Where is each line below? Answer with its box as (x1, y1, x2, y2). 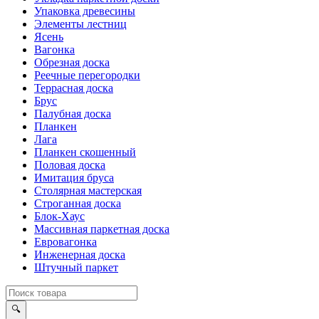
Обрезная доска (34, 56, 110, 68)
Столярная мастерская (34, 184, 142, 197)
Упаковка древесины (34, 5, 135, 17)
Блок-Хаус (34, 210, 85, 222)
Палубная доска (34, 108, 111, 120)
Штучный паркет (34, 261, 118, 273)
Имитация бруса (34, 172, 114, 184)
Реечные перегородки (34, 69, 140, 81)
